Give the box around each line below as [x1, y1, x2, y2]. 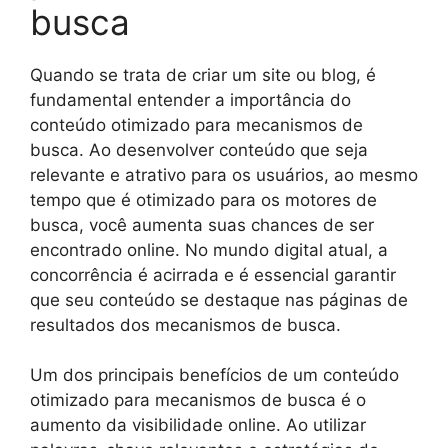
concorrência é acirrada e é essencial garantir [30, 264, 396, 285]
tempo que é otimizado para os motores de [30, 189, 377, 210]
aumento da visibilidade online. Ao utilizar [30, 415, 366, 435]
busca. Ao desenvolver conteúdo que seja [30, 139, 368, 160]
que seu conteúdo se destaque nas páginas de [30, 289, 408, 310]
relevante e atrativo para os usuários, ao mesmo [30, 164, 418, 185]
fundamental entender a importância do [30, 89, 351, 110]
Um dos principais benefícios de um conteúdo [30, 365, 399, 385]
